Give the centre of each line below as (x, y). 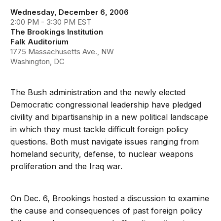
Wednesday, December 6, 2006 (70, 12)
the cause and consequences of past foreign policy (107, 211)
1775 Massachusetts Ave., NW (62, 52)
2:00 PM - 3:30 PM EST (51, 22)
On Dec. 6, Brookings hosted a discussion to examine (110, 198)
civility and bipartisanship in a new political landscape (110, 117)
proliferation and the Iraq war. (67, 166)
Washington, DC (38, 61)
